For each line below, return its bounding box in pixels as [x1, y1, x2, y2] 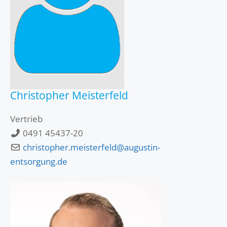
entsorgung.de [10, 156, 67, 167]
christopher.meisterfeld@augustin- [23, 141, 161, 153]
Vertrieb [10, 113, 43, 125]
